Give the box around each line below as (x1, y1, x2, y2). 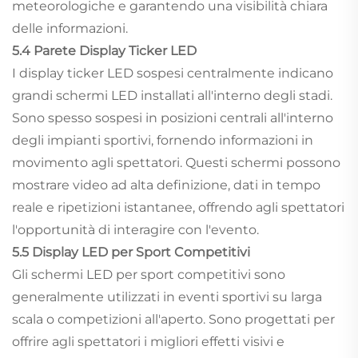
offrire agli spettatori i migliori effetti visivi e (12, 334, 284, 350)
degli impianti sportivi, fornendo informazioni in (12, 133, 313, 149)
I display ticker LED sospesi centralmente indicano (12, 66, 333, 82)
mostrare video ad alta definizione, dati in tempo (12, 177, 320, 193)
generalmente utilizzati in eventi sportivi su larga (12, 289, 322, 305)
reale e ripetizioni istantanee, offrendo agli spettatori (12, 200, 344, 216)
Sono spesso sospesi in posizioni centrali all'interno (12, 110, 333, 126)
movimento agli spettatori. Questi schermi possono (12, 155, 340, 171)
